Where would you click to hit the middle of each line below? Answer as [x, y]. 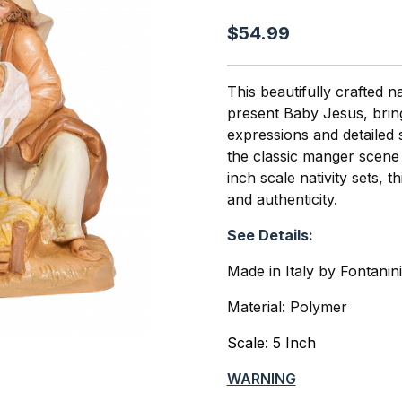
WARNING [261, 378]
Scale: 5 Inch [271, 342]
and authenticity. [282, 199]
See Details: [270, 235]
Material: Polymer [287, 306]
